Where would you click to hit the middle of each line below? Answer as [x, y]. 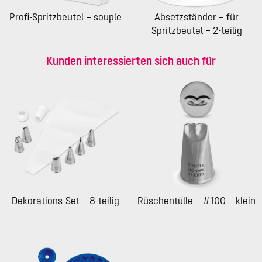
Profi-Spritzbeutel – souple [65, 17]
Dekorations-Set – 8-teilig [65, 201]
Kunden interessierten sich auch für [131, 61]
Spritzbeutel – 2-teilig [196, 31]
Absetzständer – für [196, 17]
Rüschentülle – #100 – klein [196, 201]
